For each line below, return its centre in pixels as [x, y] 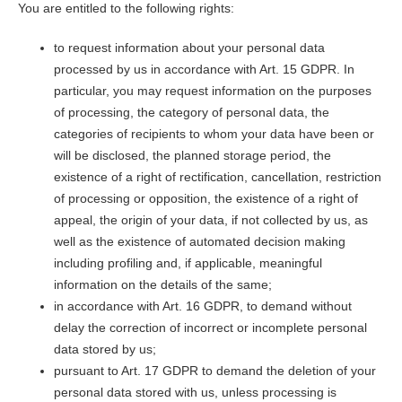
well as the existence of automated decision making [199, 242]
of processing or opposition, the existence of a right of [205, 199]
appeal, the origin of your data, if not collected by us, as [210, 220]
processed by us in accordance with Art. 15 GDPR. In [204, 70]
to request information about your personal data [189, 48]
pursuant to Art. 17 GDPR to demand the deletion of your [214, 371]
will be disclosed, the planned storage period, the [192, 156]
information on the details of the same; [162, 285]
